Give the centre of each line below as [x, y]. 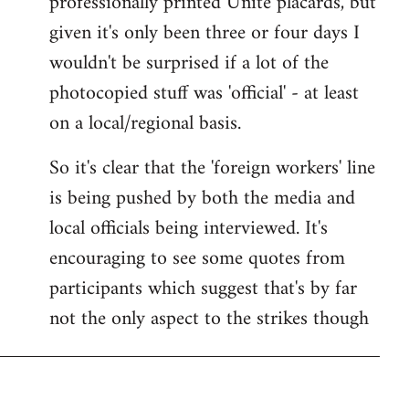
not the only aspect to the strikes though [209, 319]
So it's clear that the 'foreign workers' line [212, 168]
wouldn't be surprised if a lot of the [189, 63]
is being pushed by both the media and [202, 198]
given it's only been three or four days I [204, 33]
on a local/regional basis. [145, 123]
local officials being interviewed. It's [189, 228]
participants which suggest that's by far [203, 288]
